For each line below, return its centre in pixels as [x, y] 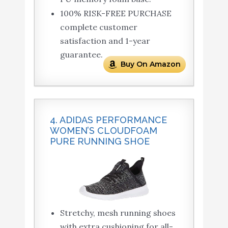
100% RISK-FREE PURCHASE [116, 13]
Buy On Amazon [151, 64]
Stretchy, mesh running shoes [118, 213]
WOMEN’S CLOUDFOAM [103, 130]
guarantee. [81, 54]
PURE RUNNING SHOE [99, 141]
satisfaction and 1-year [105, 40]
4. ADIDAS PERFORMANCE [108, 120]
